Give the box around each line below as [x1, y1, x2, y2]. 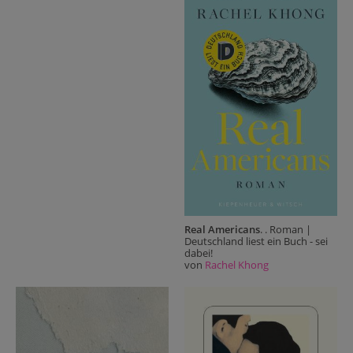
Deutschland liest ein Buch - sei [184, 234, 328, 249]
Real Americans [184, 222, 260, 237]
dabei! [184, 246, 213, 261]
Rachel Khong [205, 258, 269, 273]
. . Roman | [260, 222, 311, 237]
